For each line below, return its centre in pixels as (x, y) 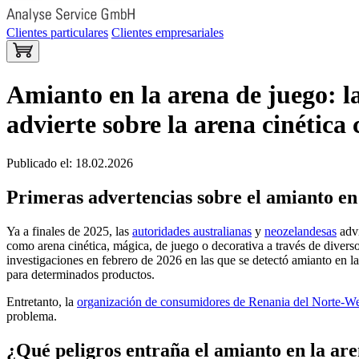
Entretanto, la (42, 302)
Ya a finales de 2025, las (69, 232)
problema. (32, 317)
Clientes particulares (57, 32)
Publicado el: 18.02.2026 (70, 163)
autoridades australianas (192, 232)
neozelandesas (301, 232)
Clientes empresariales (167, 32)
